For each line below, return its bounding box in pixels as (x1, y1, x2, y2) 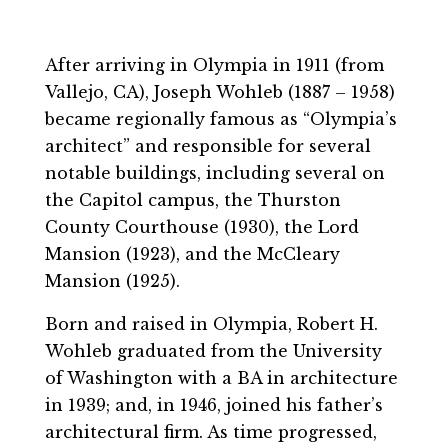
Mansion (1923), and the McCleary (44, 244, 340, 265)
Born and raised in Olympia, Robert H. (44, 314, 378, 335)
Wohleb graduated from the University (44, 341, 382, 362)
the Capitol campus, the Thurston (44, 190, 341, 211)
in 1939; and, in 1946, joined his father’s (44, 395, 383, 416)
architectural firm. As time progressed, (44, 422, 377, 443)
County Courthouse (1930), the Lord (44, 217, 359, 238)
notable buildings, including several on (44, 163, 385, 184)
